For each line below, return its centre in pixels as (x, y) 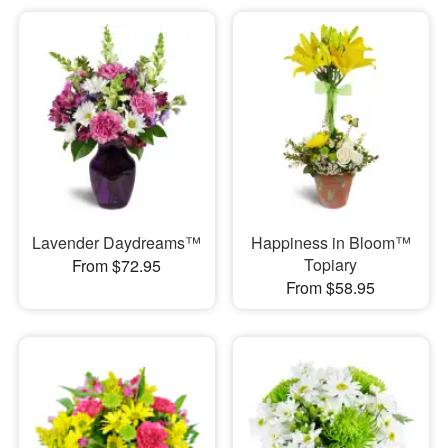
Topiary (331, 265)
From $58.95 (331, 288)
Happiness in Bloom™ (330, 243)
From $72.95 (117, 266)
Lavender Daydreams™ (117, 243)
